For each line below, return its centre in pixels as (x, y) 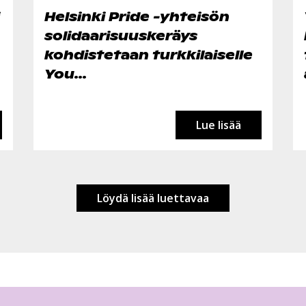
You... (66, 73)
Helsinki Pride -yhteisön (137, 16)
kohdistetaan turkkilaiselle (149, 54)
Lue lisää (219, 125)
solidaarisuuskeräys (121, 35)
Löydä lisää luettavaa (153, 198)
